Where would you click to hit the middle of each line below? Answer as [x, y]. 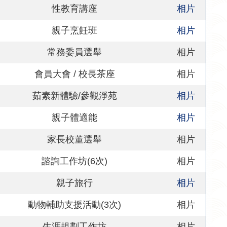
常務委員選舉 [75, 52]
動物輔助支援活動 [65, 204]
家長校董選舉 [75, 139]
